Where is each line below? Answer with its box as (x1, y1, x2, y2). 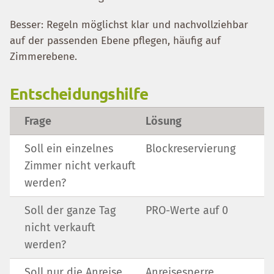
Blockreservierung (146, 142, 235, 155)
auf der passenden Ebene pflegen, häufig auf (10, 34, 221, 47)
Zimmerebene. (10, 50, 77, 63)
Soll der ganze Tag (24, 204, 116, 217)
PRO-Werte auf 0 (146, 204, 228, 217)
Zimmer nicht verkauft (24, 159, 136, 172)
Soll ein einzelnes (24, 142, 113, 155)
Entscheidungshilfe (10, 83, 149, 103)
